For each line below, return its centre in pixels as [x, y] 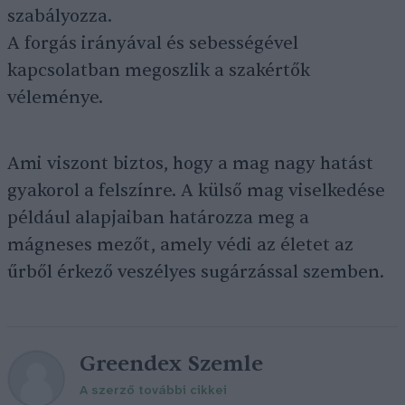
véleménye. [55, 98]
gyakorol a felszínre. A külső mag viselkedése [196, 191]
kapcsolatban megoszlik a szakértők [159, 71]
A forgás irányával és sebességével [153, 43]
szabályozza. [60, 16]
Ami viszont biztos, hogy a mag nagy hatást [190, 164]
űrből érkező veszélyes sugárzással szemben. [196, 272]
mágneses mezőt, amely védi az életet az [180, 245]
